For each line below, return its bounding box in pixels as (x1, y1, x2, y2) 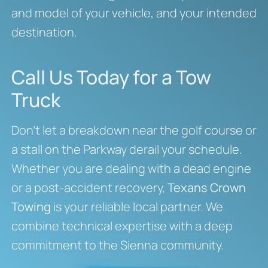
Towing (11, 199, 51, 215)
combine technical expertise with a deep (11, 218, 233, 234)
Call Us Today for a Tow (11, 64, 211, 91)
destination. (11, 24, 77, 41)
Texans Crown (167, 179, 246, 196)
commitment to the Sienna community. (11, 237, 224, 254)
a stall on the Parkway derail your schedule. (11, 141, 242, 158)
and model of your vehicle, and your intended (11, 5, 257, 22)
